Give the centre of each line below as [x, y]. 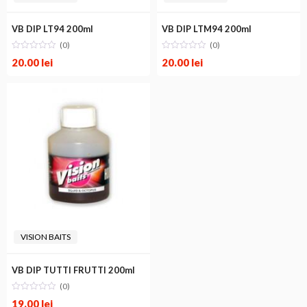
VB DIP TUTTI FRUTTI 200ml [73, 270]
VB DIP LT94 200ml [52, 29]
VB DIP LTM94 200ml [207, 29]
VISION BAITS [46, 237]
